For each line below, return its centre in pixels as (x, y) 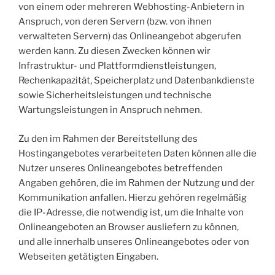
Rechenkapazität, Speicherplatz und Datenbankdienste (137, 80)
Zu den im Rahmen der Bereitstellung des (108, 138)
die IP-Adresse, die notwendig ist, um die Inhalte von (131, 212)
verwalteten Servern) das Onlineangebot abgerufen (130, 36)
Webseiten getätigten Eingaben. (88, 256)
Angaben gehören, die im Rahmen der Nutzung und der (137, 183)
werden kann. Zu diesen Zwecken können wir (114, 51)
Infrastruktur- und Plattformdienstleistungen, (117, 66)
